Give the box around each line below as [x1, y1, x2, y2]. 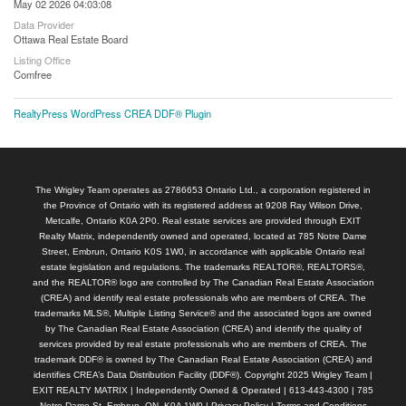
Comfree [14, 66, 52, 82]
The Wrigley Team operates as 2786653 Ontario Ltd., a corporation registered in [35, 184, 371, 195]
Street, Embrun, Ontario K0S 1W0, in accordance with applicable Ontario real [42, 246, 364, 256]
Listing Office [14, 52, 71, 67]
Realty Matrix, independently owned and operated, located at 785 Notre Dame [39, 230, 367, 241]
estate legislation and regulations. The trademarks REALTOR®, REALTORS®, [41, 261, 365, 272]
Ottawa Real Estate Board [14, 31, 128, 46]
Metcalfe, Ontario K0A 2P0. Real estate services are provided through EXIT [45, 215, 361, 226]
